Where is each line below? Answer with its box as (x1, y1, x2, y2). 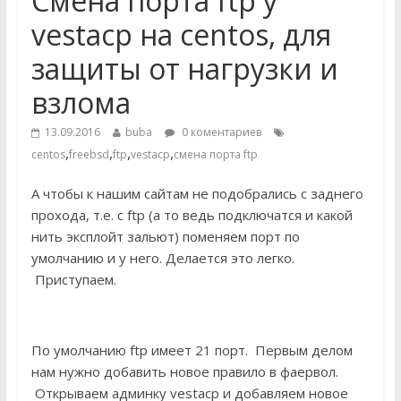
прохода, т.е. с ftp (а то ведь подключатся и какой (30, 206, 353, 224)
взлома (30, 83, 131, 122)
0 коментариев (178, 124, 261, 140)
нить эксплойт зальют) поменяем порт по (30, 227, 300, 245)
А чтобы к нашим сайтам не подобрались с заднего (30, 184, 363, 202)
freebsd (68, 147, 109, 162)
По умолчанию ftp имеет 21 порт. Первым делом (30, 341, 353, 359)
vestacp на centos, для (30, 15, 331, 54)
